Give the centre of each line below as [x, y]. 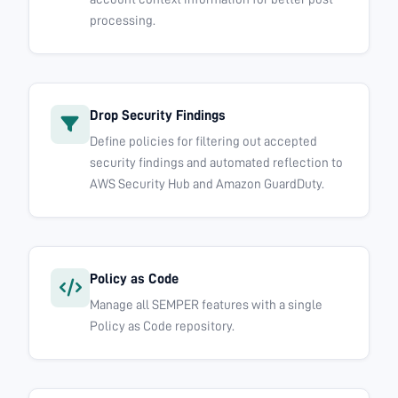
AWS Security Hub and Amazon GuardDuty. [207, 185]
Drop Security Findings [158, 116]
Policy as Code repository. [162, 327]
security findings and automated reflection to [216, 163]
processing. [123, 21]
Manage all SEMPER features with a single [206, 306]
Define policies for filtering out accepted [203, 142]
